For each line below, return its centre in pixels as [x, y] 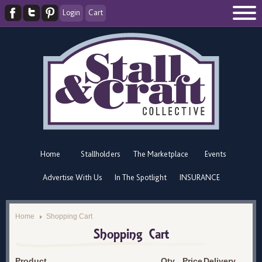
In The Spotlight [140, 177]
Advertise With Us [72, 177]
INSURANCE [199, 177]
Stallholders [100, 154]
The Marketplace [161, 154]
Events [215, 154]
